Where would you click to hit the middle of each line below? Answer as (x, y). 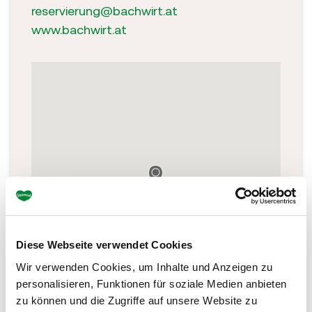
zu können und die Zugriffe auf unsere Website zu (136, 300)
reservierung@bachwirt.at (104, 10)
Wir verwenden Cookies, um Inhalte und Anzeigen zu (145, 267)
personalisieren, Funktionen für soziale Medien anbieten (151, 283)
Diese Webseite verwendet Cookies (104, 244)
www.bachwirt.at (79, 29)
